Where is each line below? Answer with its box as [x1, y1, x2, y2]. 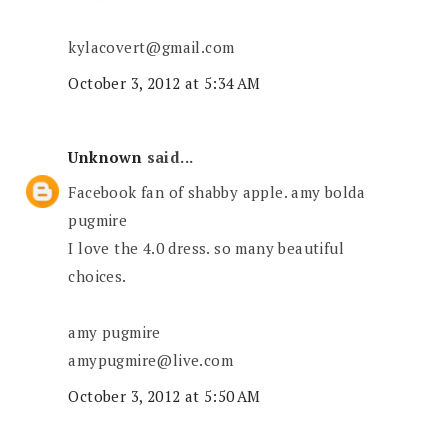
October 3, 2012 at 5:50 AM [68, 385, 261, 406]
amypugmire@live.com [68, 350, 234, 371]
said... [142, 146, 194, 167]
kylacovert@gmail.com [68, 37, 235, 58]
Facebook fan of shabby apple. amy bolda [68, 182, 366, 203]
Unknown [68, 146, 143, 167]
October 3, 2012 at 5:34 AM [68, 72, 261, 93]
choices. [68, 266, 127, 287]
